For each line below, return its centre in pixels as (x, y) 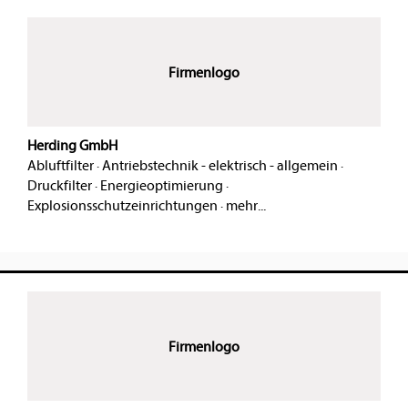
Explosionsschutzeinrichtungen (122, 206)
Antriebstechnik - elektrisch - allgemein (220, 166)
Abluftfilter (61, 166)
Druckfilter (60, 186)
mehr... (246, 206)
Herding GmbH (72, 146)
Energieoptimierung (162, 186)
